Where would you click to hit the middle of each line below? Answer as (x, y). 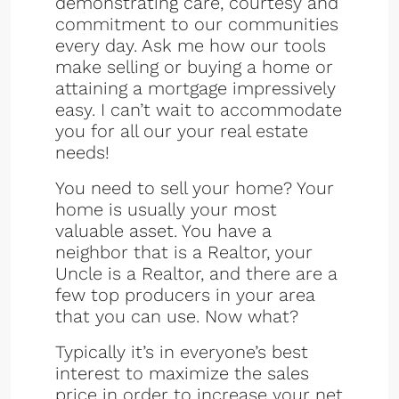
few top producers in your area (185, 295)
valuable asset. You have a (163, 231)
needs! (82, 152)
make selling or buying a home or (194, 67)
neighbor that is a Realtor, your (184, 252)
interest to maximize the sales (182, 373)
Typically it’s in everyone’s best (182, 352)
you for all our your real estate (182, 131)
